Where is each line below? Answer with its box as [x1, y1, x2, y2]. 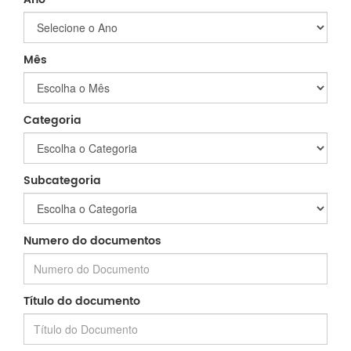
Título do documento [24, 292, 140, 311]
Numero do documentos [24, 232, 161, 251]
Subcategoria [24, 172, 101, 190]
